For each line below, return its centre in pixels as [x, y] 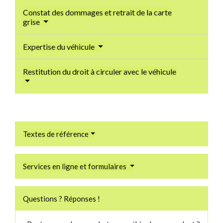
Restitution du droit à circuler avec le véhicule [100, 71]
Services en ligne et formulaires [75, 166]
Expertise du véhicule [59, 46]
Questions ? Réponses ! [61, 198]
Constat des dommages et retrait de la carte [97, 12]
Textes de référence [56, 134]
